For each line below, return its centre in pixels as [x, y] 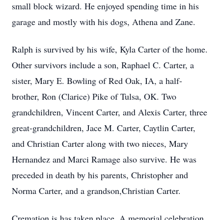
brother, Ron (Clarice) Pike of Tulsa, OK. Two [94, 96]
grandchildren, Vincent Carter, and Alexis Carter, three [110, 112]
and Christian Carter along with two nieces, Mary [100, 143]
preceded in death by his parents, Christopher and [100, 175]
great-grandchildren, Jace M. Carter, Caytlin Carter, [104, 128]
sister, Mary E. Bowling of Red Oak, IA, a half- [97, 81]
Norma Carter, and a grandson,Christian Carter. [96, 191]
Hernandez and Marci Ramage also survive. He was [104, 159]
